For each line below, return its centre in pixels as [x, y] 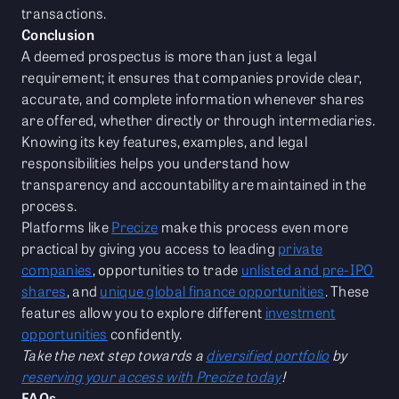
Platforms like [67, 227]
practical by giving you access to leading [150, 248]
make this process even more [253, 227]
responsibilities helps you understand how [155, 163]
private [301, 248]
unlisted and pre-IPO [307, 270]
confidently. [145, 334]
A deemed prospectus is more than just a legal [169, 56]
